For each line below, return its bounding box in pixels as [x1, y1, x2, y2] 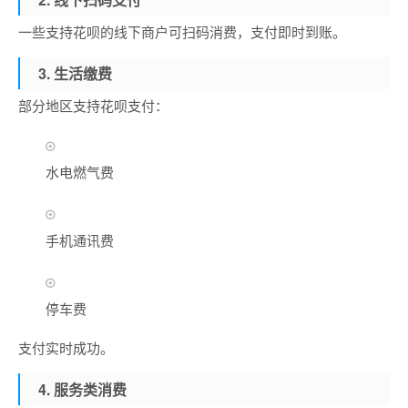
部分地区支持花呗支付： [18, 96, 168, 115]
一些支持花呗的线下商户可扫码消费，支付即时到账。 [18, 22, 346, 41]
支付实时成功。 [18, 338, 114, 357]
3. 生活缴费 [38, 63, 112, 84]
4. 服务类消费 [38, 379, 127, 400]
